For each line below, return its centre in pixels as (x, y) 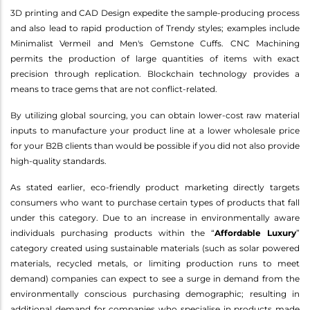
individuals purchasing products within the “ (112, 232)
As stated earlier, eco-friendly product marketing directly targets (155, 187)
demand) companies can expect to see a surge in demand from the (155, 278)
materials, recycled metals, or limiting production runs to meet (155, 263)
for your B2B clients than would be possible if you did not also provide (155, 145)
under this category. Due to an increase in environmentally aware (155, 217)
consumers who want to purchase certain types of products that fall (155, 202)
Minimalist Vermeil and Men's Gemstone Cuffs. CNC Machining (155, 43)
